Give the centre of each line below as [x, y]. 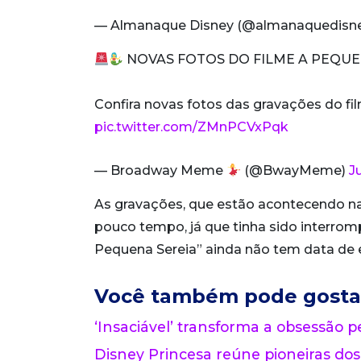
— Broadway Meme [160, 171]
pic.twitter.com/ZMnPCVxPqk [191, 127]
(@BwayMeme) [295, 171]
